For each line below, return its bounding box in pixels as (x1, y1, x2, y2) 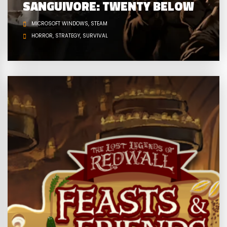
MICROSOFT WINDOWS (31, 20, 88, 27)
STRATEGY (55, 32, 80, 40)
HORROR (31, 32, 53, 40)
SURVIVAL (82, 32, 108, 40)
